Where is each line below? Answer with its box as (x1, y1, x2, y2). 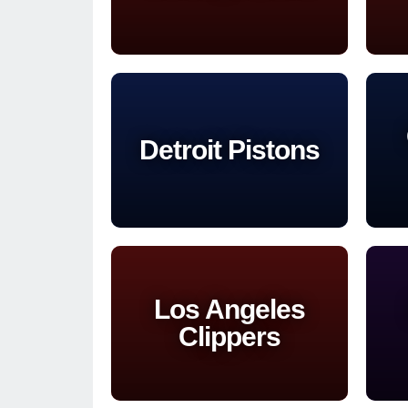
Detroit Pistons (139, 134, 320, 165)
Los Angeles (154, 293, 305, 324)
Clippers (178, 321, 280, 352)
